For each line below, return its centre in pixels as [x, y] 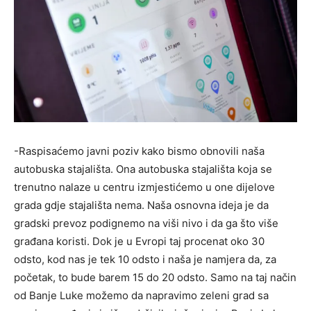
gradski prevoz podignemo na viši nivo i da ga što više [146, 223]
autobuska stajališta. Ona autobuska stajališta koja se [143, 169]
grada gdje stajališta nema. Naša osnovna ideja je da [141, 205]
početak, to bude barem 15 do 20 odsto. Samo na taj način [155, 277]
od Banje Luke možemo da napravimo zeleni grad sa [141, 295]
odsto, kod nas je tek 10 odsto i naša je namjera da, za [145, 259]
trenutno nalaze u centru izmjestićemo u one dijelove [144, 187]
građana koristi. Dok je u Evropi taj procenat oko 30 [139, 241]
